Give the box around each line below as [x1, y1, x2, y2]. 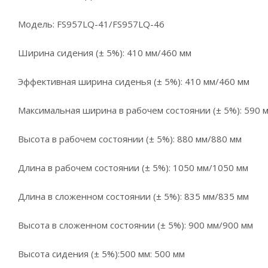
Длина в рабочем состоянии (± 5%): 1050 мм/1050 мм [18, 162, 248, 173]
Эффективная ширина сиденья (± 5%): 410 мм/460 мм [18, 75, 249, 87]
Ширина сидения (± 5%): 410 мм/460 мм [18, 47, 191, 59]
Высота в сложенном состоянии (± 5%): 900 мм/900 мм [18, 219, 253, 231]
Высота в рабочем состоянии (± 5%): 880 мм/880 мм [18, 133, 242, 145]
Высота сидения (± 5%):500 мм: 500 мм [18, 248, 185, 260]
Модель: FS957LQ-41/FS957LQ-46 [18, 18, 165, 30]
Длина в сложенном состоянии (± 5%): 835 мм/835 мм [18, 190, 249, 202]
